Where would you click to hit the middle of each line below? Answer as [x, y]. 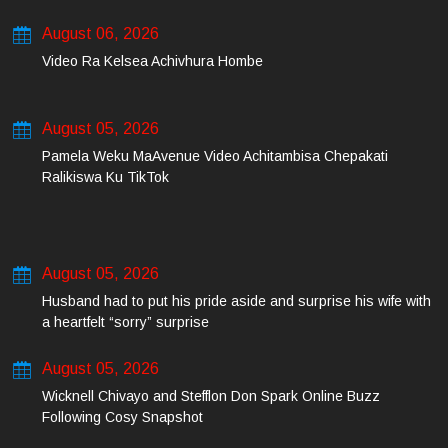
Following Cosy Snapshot [122, 417]
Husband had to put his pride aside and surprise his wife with [236, 301]
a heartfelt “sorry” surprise [125, 322]
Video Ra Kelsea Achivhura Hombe [152, 61]
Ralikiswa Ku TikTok [105, 177]
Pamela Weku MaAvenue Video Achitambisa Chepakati [215, 156]
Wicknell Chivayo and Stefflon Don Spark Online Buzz [211, 396]
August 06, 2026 [100, 33]
